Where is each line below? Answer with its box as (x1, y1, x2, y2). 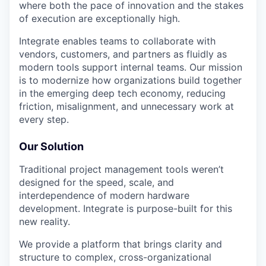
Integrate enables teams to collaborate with (19, 35, 216, 47)
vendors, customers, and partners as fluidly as (19, 48, 227, 61)
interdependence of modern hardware (19, 189, 189, 202)
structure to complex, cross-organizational (19, 251, 211, 264)
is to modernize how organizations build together (19, 74, 242, 87)
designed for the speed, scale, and (19, 176, 174, 189)
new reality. (19, 216, 70, 228)
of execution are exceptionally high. (19, 12, 180, 25)
